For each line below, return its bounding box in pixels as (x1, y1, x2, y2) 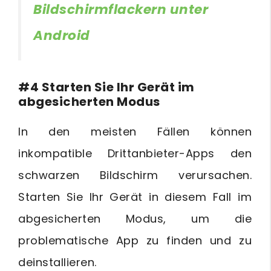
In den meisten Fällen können (18, 124, 252, 140)
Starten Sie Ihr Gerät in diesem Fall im (18, 189, 252, 205)
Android (33, 25, 90, 45)
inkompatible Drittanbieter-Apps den (18, 146, 252, 162)
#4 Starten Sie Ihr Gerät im (18, 79, 195, 96)
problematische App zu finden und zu (18, 233, 252, 249)
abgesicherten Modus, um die (18, 211, 252, 227)
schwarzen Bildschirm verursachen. (18, 168, 252, 183)
